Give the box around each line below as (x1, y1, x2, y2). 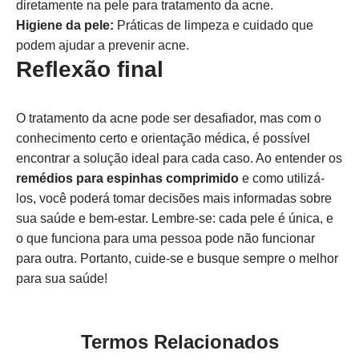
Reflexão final (16, 57, 163, 82)
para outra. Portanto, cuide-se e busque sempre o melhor (16, 252, 338, 265)
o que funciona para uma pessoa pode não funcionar (16, 232, 315, 245)
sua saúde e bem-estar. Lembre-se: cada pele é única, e (16, 212, 333, 225)
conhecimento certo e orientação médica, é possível (16, 131, 310, 145)
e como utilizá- (239, 171, 325, 185)
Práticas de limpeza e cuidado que (114, 18, 313, 32)
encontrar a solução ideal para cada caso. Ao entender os (16, 151, 342, 165)
